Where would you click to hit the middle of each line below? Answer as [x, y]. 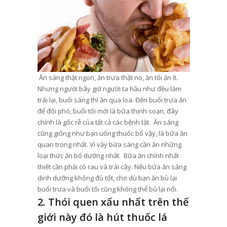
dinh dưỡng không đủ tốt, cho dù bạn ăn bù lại [107, 178]
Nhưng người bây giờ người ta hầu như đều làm [109, 88]
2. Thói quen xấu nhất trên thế [113, 202]
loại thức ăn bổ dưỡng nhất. [80, 155]
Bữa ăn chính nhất [151, 155]
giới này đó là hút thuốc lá [102, 217]
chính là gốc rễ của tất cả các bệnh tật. [95, 122]
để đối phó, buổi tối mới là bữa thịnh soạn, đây [108, 111]
